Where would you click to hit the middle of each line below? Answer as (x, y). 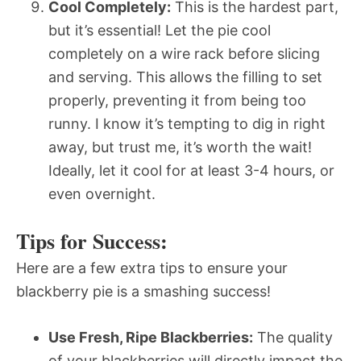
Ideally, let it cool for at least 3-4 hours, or (191, 170)
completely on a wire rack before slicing (184, 53)
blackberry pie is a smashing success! (143, 291)
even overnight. (102, 193)
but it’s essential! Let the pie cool (160, 30)
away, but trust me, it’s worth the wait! (180, 147)
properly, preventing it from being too (177, 100)
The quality (293, 337)
